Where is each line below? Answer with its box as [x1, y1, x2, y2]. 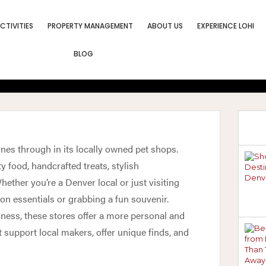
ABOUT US [147, 21, 183, 31]
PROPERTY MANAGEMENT [47, 21, 134, 31]
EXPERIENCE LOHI [197, 21, 255, 31]
